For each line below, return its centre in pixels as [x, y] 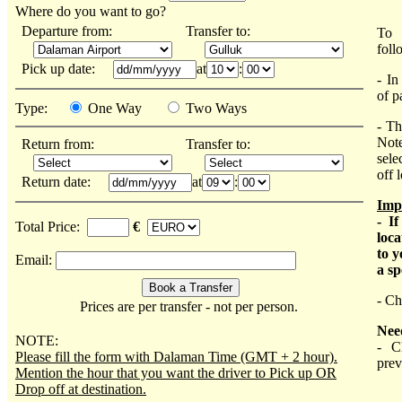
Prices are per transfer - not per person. [188, 306]
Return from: [58, 144]
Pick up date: [62, 69]
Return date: [60, 182]
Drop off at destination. [81, 389]
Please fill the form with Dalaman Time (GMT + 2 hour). [176, 357]
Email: [35, 260]
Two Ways [214, 108]
